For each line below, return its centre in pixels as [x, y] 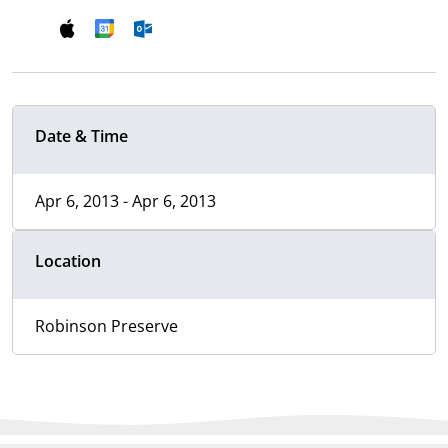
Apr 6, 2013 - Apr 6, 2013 [125, 201]
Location [68, 261]
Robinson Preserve [106, 326]
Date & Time [81, 136]
